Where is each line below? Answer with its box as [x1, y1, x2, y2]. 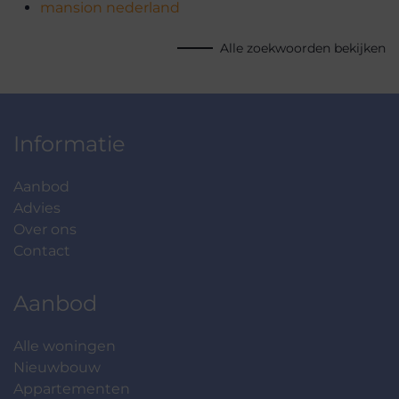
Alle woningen [13, 338, 116, 355]
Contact [13, 242, 70, 260]
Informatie [13, 131, 126, 158]
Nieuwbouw [13, 359, 101, 377]
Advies [13, 199, 61, 217]
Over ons [13, 221, 77, 239]
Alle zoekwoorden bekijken [220, 39, 386, 56]
